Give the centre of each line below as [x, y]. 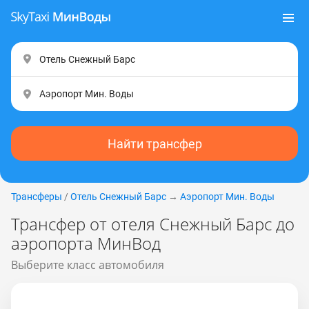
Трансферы [37, 197]
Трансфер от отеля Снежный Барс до [153, 224]
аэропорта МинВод [86, 243]
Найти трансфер [154, 143]
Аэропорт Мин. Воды [227, 197]
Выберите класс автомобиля [88, 265]
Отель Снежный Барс [118, 197]
